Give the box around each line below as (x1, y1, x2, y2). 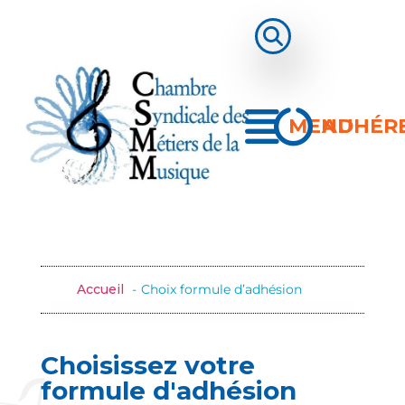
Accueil (76, 281, 124, 298)
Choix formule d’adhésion (140, 281, 302, 298)
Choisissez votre (40, 350, 255, 381)
